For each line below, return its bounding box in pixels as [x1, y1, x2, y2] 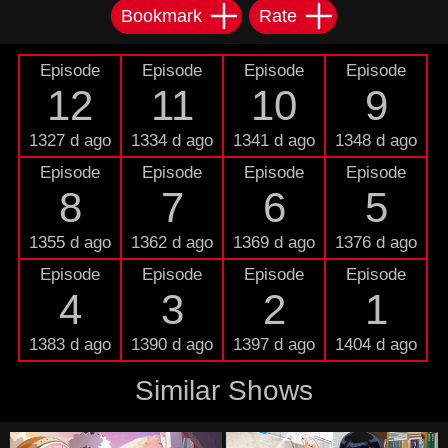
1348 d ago [335, 131, 417, 150]
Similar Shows [135, 375, 313, 406]
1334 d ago [131, 131, 213, 150]
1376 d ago [335, 233, 417, 252]
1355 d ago [29, 233, 111, 252]
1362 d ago [131, 233, 213, 252]
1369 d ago [233, 233, 315, 252]
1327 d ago [29, 131, 111, 150]
